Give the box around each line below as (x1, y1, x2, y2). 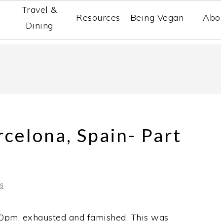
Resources (76, 12, 120, 23)
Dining (25, 20, 53, 31)
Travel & (21, 4, 57, 15)
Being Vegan (130, 12, 184, 23)
